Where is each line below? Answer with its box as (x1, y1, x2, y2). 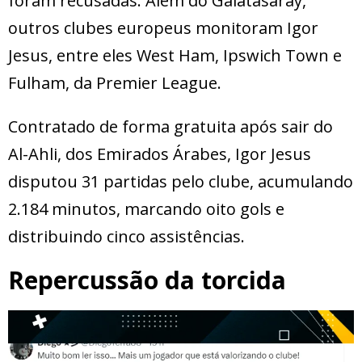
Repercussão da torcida (8, 263, 286, 297)
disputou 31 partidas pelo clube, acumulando (8, 170, 353, 193)
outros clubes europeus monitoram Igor (8, 17, 318, 40)
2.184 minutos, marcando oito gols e (8, 198, 284, 221)
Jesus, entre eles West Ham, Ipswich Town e (8, 44, 342, 67)
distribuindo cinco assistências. (8, 225, 245, 248)
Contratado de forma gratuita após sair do (8, 116, 333, 138)
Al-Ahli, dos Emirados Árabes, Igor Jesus (8, 143, 311, 166)
